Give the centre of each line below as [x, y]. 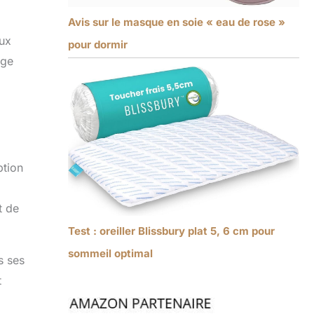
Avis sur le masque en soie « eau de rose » [176, 22]
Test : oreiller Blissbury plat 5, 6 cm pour [171, 231]
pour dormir [97, 44]
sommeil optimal [110, 253]
